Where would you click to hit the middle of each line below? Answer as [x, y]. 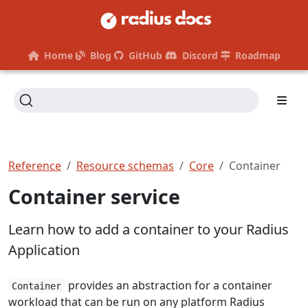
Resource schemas [125, 165]
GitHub [145, 55]
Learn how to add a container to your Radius [148, 229]
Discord [200, 55]
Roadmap [257, 55]
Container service [94, 196]
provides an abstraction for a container [168, 285]
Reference [35, 165]
